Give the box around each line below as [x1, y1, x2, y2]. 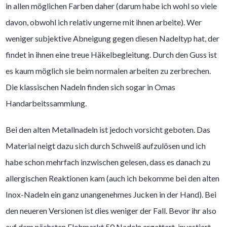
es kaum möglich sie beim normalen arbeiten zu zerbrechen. [6, 65, 213, 75]
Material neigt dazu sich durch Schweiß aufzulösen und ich [6, 140, 206, 150]
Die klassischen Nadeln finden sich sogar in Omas [6, 82, 176, 92]
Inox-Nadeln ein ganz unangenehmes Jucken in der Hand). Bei [6, 189, 217, 199]
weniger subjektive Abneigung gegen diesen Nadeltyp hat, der [6, 33, 220, 43]
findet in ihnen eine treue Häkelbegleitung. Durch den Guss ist [6, 49, 217, 59]
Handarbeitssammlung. [6, 98, 87, 108]
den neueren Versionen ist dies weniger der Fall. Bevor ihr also [6, 205, 217, 215]
